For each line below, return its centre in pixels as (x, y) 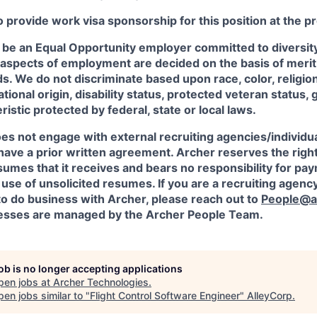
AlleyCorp (270, 295)
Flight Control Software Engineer (165, 295)
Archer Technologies (101, 282)
